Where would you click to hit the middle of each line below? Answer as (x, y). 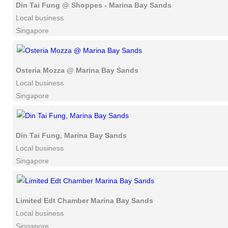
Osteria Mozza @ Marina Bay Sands (77, 70)
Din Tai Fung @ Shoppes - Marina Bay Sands (94, 5)
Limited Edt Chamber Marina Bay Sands (84, 201)
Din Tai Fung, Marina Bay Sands (71, 135)
